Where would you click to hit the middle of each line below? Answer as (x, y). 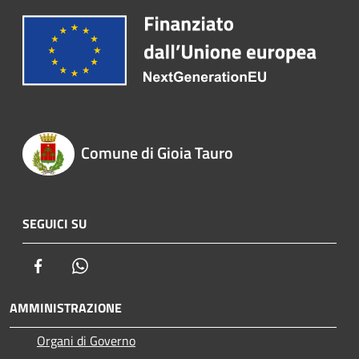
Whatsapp (116, 265)
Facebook (72, 265)
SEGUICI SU (54, 223)
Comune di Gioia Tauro (157, 153)
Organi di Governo (86, 340)
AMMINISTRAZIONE (66, 307)
